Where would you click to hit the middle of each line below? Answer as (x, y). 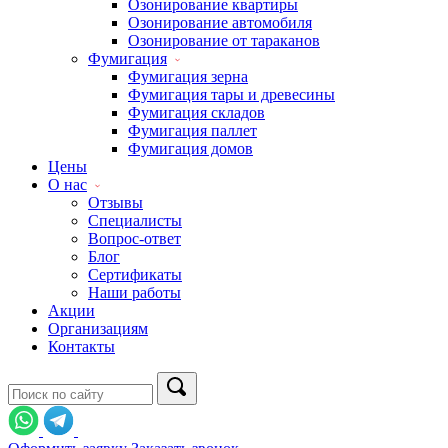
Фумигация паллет (192, 130)
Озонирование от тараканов (224, 40)
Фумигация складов (196, 112)
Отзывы (115, 202)
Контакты (81, 346)
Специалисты (135, 220)
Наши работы (134, 292)
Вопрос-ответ (134, 238)
